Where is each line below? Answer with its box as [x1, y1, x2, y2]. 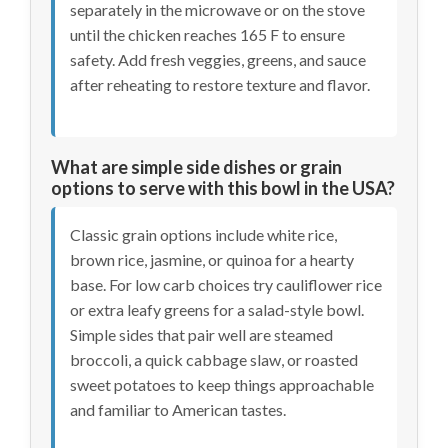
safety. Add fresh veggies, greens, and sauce [70, 49, 366, 69]
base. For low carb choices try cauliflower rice [70, 275, 382, 295]
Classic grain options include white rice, [70, 225, 337, 245]
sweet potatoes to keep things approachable [70, 375, 374, 395]
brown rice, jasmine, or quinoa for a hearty [70, 250, 354, 270]
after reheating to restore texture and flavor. [70, 74, 370, 94]
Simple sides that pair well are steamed [70, 325, 333, 345]
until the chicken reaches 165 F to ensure [70, 24, 345, 44]
